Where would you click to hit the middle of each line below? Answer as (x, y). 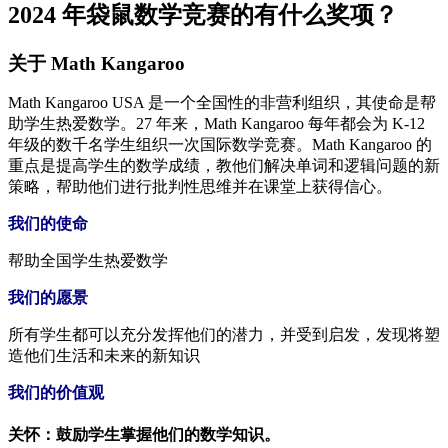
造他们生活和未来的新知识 (104, 355)
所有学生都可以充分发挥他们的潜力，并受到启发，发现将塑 (224, 334)
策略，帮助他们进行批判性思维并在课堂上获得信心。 (200, 186)
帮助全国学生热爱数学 (88, 260)
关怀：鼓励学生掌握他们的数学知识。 (144, 435)
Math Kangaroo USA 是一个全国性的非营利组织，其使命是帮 (222, 102)
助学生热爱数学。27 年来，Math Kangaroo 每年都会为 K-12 (216, 123)
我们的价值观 (56, 392)
